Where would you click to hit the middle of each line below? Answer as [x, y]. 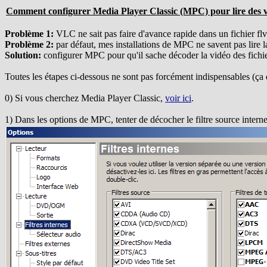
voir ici [178, 98]
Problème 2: [29, 44]
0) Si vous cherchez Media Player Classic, [85, 98]
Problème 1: [29, 34]
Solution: [23, 55]
